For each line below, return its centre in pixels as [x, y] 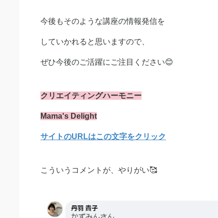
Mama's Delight [69, 116]
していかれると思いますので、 [95, 41]
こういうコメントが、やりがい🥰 [99, 170]
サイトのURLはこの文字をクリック [103, 136]
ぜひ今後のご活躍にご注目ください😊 [107, 62]
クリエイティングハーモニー [91, 95]
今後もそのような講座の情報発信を [103, 21]
